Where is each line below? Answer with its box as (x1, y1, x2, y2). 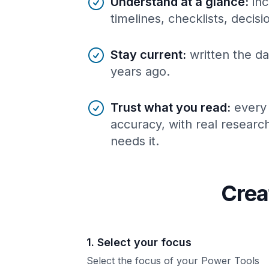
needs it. (110, 133, 159, 148)
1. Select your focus (86, 235, 192, 249)
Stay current (110, 47, 183, 62)
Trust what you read (110, 100, 227, 115)
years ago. (110, 64, 170, 79)
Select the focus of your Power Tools (86, 254, 259, 267)
